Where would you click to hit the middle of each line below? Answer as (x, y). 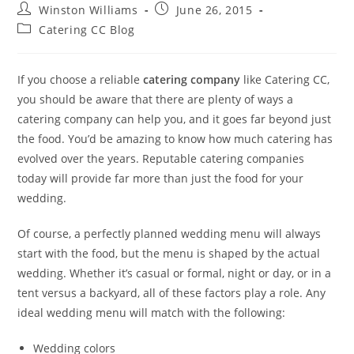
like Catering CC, (285, 79)
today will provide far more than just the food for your (161, 178)
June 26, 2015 (214, 10)
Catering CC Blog (87, 30)
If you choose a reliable (79, 79)
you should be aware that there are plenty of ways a (156, 99)
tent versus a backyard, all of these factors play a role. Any (172, 293)
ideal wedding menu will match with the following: (152, 313)
